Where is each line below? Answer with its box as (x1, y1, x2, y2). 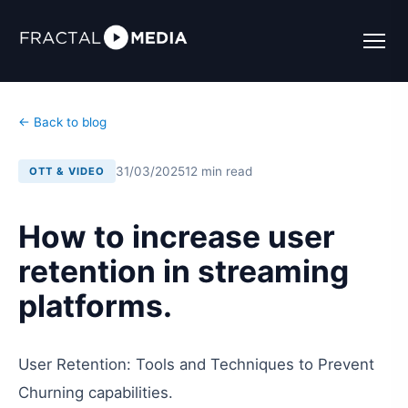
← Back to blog (18, 115, 107, 129)
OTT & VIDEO (29, 165, 105, 178)
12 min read (185, 164, 252, 178)
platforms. (18, 287, 172, 324)
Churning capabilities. (18, 383, 173, 402)
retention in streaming (18, 252, 349, 290)
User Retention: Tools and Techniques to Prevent (18, 355, 374, 373)
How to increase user (18, 218, 335, 255)
